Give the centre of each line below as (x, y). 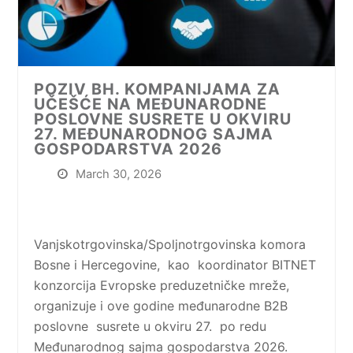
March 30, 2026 (119, 175)
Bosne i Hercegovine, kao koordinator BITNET (175, 265)
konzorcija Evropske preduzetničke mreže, (162, 286)
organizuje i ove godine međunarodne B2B (161, 306)
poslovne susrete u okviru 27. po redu (150, 327)
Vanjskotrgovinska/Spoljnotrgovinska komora (170, 245)
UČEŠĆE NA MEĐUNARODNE (151, 104)
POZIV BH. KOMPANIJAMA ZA (158, 89)
